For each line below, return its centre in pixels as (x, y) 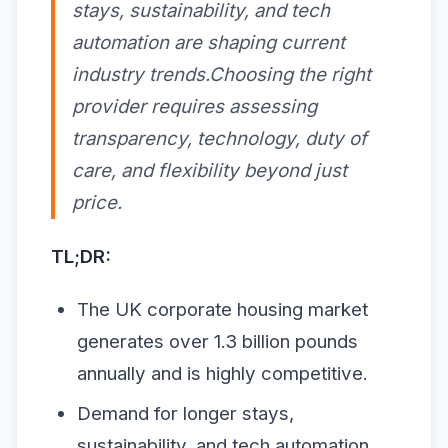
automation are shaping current (208, 43)
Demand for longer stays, (185, 414)
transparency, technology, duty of (219, 139)
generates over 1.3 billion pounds (217, 341)
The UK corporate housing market (222, 309)
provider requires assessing (194, 107)
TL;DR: (81, 256)
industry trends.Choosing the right (221, 75)
